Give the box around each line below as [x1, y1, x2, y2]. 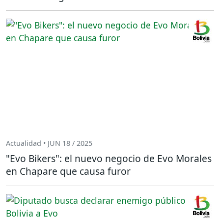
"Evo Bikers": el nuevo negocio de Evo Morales [6, 152, 212, 165]
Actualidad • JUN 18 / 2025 [6, 138, 92, 148]
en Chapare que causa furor [6, 165, 131, 178]
